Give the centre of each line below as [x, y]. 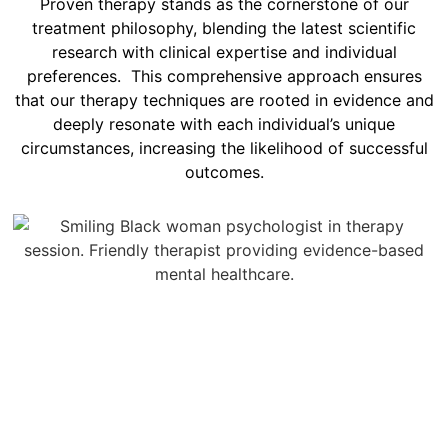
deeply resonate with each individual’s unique [224, 124]
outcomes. [224, 172]
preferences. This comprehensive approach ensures [224, 76]
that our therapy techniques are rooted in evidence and [224, 100]
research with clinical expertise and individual [224, 52]
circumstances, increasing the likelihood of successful [224, 148]
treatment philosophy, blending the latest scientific [224, 28]
